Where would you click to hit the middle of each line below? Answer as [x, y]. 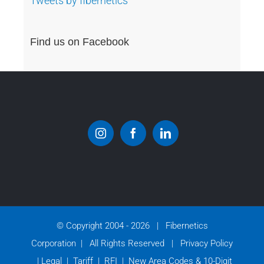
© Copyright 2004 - [93, 226]
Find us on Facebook [80, 42]
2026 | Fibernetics [169, 226]
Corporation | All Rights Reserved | [103, 244]
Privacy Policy [204, 244]
